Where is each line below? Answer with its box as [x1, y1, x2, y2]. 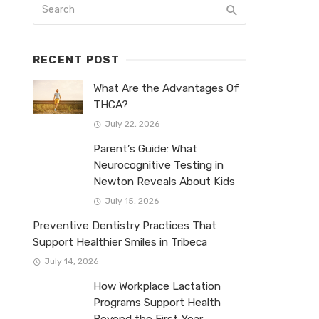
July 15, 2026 [104, 196, 159, 206]
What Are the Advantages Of [93, 82, 239, 95]
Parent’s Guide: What [93, 142, 197, 156]
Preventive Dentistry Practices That [33, 219, 216, 233]
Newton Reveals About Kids [93, 175, 235, 189]
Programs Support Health [93, 296, 221, 310]
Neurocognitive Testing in [93, 159, 224, 172]
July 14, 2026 [43, 256, 98, 267]
